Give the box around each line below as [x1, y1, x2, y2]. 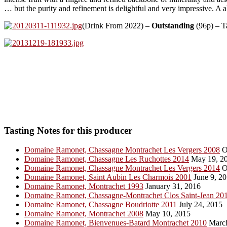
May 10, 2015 [143, 209, 191, 218]
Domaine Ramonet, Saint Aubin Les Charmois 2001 [24, 173, 192, 182]
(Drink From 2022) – [82, 21, 152, 30]
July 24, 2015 [177, 200, 222, 209]
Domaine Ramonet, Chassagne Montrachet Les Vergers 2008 [24, 145, 220, 155]
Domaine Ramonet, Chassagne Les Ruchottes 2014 [24, 155, 189, 164]
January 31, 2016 [143, 182, 201, 191]
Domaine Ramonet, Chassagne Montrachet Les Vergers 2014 [24, 164, 220, 173]
